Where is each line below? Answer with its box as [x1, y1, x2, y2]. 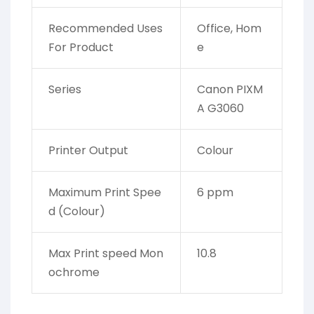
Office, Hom [196, 20, 261, 37]
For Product [48, 39, 114, 56]
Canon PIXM [196, 81, 263, 98]
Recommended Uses [48, 20, 163, 37]
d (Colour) [48, 203, 105, 220]
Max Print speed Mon [48, 245, 163, 262]
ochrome [48, 264, 100, 281]
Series [48, 81, 81, 98]
